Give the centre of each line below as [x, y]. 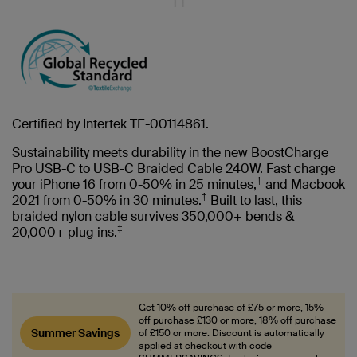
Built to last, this [255, 200]
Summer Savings [75, 333]
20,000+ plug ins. [65, 232]
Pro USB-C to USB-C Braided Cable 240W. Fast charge [174, 169]
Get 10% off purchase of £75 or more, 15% [231, 308]
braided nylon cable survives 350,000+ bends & [153, 216]
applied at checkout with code [205, 346]
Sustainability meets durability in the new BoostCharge [170, 153]
